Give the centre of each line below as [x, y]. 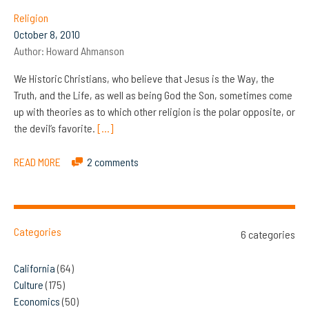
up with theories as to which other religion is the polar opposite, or [154, 111]
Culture [29, 284]
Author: [30, 50]
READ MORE [37, 161]
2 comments [113, 161]
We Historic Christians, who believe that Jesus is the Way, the [144, 78]
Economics [37, 301]
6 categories [268, 234]
